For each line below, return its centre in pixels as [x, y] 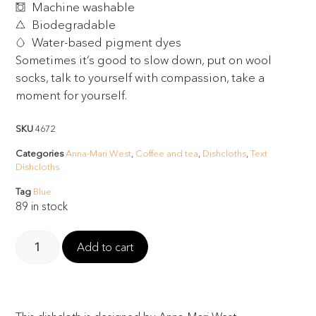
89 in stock [42, 206]
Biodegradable [73, 25]
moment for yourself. [72, 95]
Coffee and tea [167, 153]
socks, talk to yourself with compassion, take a [140, 78]
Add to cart [105, 247]
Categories [40, 153]
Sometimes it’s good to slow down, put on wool [144, 60]
